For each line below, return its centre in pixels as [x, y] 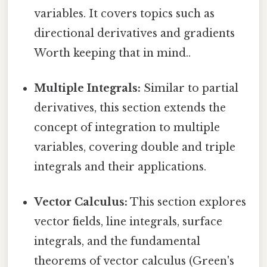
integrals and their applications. [120, 167]
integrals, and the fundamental [117, 242]
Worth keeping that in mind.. [113, 53]
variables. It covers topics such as [125, 13]
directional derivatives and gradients [135, 33]
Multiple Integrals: [88, 88]
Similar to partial [190, 88]
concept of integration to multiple [127, 127]
